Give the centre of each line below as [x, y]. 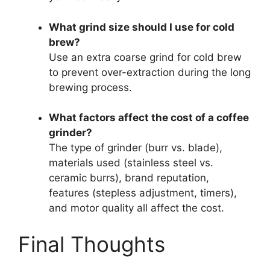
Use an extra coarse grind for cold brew [145, 57]
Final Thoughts [92, 244]
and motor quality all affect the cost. [137, 208]
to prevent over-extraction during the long [150, 72]
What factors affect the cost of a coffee [149, 118]
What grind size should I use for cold [142, 27]
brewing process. [90, 87]
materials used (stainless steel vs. [131, 163]
